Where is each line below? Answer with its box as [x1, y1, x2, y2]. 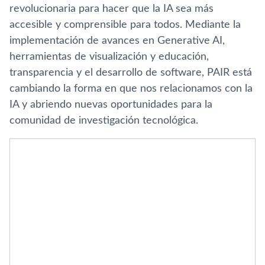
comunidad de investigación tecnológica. [9, 115, 198, 126]
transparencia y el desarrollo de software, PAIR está [9, 67, 252, 78]
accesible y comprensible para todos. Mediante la [9, 20, 241, 30]
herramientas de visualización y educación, [9, 51, 209, 62]
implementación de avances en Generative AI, [9, 35, 225, 46]
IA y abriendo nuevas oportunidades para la [9, 99, 212, 110]
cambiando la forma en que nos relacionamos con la [9, 83, 253, 94]
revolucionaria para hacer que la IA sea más [9, 4, 214, 14]
